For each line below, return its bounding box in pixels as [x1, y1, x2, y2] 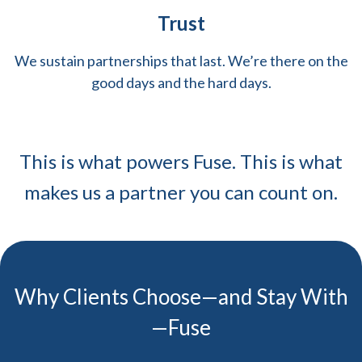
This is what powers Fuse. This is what [19, 149, 343, 174]
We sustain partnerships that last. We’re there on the [14, 52, 348, 70]
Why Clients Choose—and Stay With [14, 284, 348, 310]
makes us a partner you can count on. [24, 180, 338, 204]
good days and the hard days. [90, 74, 271, 92]
